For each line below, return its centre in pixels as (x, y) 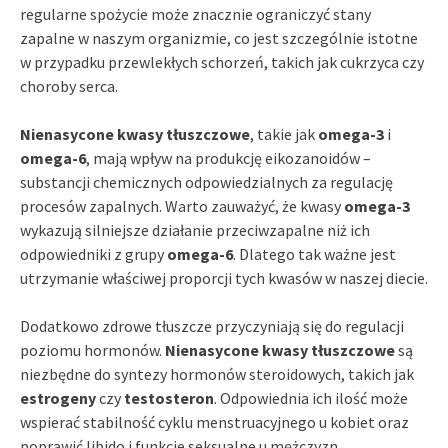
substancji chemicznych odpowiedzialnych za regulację (206, 181)
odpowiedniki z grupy (93, 253)
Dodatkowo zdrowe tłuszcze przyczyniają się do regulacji (212, 325)
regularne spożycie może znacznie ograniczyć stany (195, 13)
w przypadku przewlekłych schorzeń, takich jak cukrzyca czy (222, 61)
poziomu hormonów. (92, 349)
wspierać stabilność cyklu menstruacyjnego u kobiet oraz (214, 421)
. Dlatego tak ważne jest (314, 253)
